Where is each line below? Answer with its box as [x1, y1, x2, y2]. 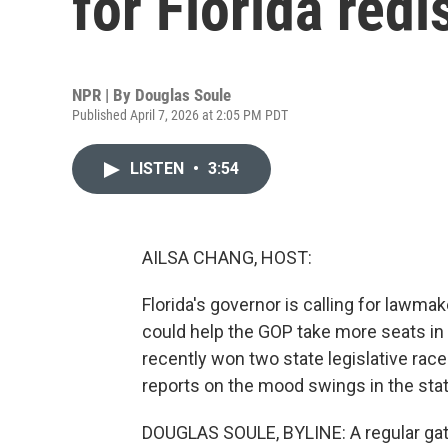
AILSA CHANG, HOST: [142, 247, 312, 268]
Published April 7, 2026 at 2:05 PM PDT [72, 107, 288, 123]
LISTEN [130, 159, 188, 178]
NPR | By [72, 85, 135, 105]
